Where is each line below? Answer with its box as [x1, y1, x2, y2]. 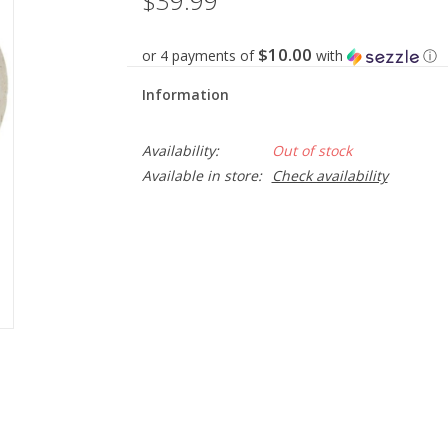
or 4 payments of [141, 46, 258, 65]
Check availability [271, 166, 388, 185]
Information [141, 85, 229, 104]
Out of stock [271, 141, 352, 160]
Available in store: [141, 166, 262, 185]
